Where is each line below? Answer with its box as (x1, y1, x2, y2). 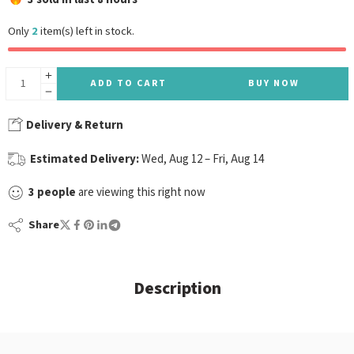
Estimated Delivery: (30, 151, 139, 167)
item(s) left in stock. (38, 23, 134, 39)
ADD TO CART (89, 77, 167, 89)
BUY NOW (248, 77, 300, 89)
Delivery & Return (24, 117, 123, 133)
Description (133, 277, 221, 300)
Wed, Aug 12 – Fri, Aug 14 (141, 151, 264, 167)
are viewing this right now (76, 184, 205, 200)
